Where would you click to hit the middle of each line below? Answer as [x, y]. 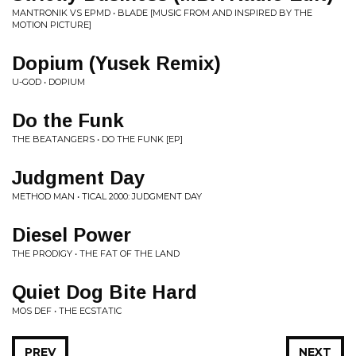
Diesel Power [72, 235]
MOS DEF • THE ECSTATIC [67, 311]
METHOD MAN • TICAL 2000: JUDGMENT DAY [107, 196]
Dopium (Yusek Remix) [116, 63]
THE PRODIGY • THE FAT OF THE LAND [96, 253]
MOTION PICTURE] [52, 25]
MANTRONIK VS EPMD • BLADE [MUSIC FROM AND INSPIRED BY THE [162, 13]
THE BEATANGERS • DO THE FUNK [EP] [97, 139]
